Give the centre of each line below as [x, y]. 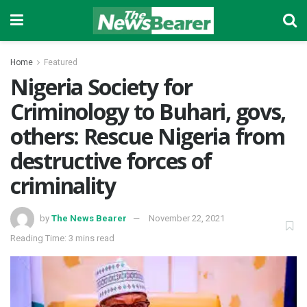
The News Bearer [89, 218]
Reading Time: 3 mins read [62, 238]
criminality [63, 185]
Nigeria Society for [101, 87]
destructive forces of [111, 161]
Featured [61, 62]
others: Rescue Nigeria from [148, 136]
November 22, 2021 [187, 218]
